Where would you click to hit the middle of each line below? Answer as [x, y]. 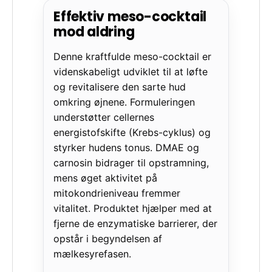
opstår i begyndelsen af [108, 238]
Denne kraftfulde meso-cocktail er [132, 56]
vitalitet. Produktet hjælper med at [133, 208]
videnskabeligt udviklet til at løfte [131, 71]
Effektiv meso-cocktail [130, 16]
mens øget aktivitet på [105, 178]
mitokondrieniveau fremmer [117, 193]
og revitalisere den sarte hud [120, 87]
